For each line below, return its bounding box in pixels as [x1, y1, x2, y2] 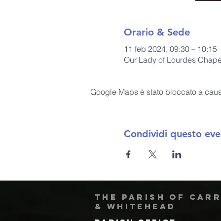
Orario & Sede [123, 26, 190, 38]
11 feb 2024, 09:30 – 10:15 [123, 43, 217, 54]
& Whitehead [95, 201, 176, 211]
